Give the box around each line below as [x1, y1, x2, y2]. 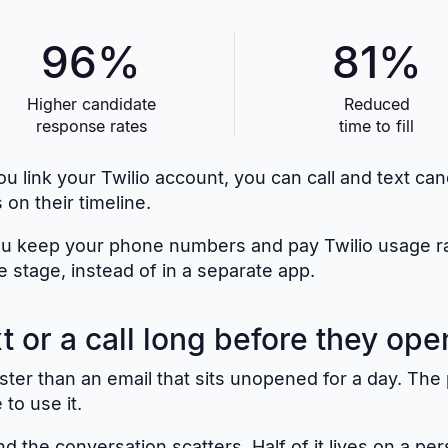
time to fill [339, 116, 415, 136]
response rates [35, 116, 147, 136]
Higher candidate [26, 94, 156, 114]
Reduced [343, 94, 410, 114]
